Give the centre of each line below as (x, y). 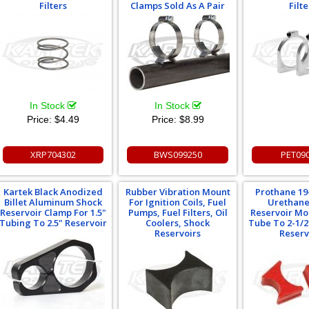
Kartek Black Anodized (53, 192)
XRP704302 (53, 154)
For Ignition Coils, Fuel (178, 202)
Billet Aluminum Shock (53, 202)
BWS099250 (178, 154)
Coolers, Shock (178, 223)
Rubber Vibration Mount (178, 192)
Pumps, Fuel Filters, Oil (178, 212)
